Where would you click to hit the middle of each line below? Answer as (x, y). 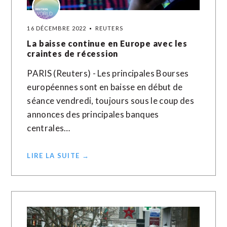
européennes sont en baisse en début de (105, 87)
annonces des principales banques (93, 114)
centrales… (49, 128)
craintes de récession (73, 53)
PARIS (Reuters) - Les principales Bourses (108, 73)
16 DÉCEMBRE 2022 (57, 28)
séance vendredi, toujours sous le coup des (110, 101)
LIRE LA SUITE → (58, 156)
